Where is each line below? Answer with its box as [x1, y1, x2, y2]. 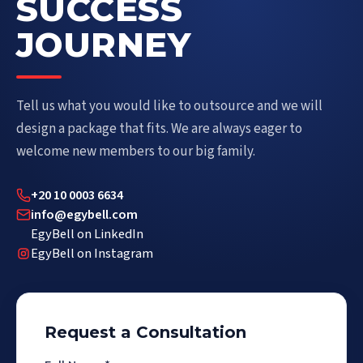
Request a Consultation [45, 322, 246, 342]
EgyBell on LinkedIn [31, 224, 143, 244]
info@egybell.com [31, 205, 138, 224]
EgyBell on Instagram [31, 244, 153, 263]
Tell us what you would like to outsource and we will [16, 96, 322, 116]
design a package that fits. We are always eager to [16, 119, 302, 139]
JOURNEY [16, 23, 190, 66]
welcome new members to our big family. [16, 142, 255, 161]
